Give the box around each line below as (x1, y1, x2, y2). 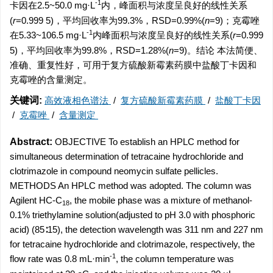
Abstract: (10, 136, 52, 147)
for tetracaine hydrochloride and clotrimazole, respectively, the (10, 239, 255, 249)
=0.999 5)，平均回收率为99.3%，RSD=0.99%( (16, 15, 205, 26)
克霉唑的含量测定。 (10, 74, 92, 85)
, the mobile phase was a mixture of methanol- (69, 195, 252, 205)
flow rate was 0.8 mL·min (10, 253, 110, 264)
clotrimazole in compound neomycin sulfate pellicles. (10, 166, 218, 176)
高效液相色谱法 (44, 95, 111, 105)
